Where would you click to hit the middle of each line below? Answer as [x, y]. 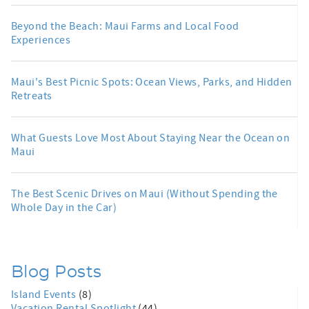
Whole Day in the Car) [64, 207]
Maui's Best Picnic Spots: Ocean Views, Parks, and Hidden [152, 82]
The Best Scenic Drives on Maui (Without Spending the [144, 193]
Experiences [41, 40]
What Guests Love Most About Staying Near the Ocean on [151, 138]
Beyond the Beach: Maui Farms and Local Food [125, 26]
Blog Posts [57, 272]
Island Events [45, 294]
